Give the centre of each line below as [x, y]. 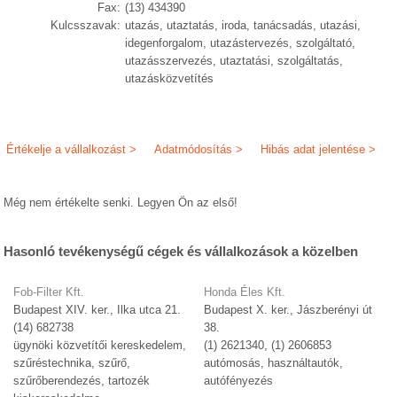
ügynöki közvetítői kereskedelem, [100, 346]
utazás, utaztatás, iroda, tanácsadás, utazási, [242, 25]
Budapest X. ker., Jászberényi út [288, 310]
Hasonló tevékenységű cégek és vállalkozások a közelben [181, 252]
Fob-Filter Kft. [49, 292]
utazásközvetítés [169, 78]
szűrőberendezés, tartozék [82, 381]
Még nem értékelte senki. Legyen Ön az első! [121, 202]
